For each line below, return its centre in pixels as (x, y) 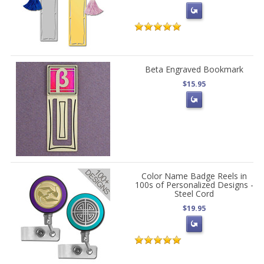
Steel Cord (194, 194)
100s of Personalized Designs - (194, 185)
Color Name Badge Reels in (194, 176)
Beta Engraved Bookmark (194, 69)
